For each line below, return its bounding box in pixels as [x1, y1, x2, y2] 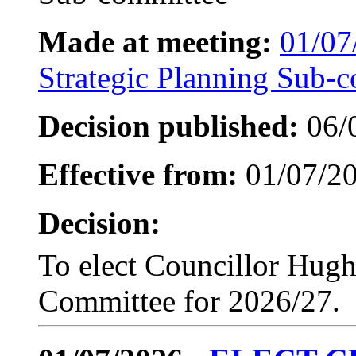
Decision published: [38, 108, 299, 143]
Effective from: [38, 157, 238, 192]
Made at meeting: [38, 24, 272, 59]
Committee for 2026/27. [38, 283, 340, 318]
